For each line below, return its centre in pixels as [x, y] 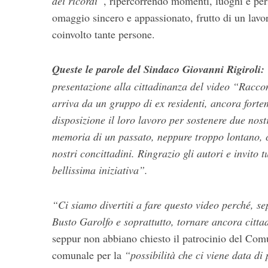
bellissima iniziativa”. [100, 170]
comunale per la [88, 255]
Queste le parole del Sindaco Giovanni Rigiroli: [158, 69]
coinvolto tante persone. [103, 34]
